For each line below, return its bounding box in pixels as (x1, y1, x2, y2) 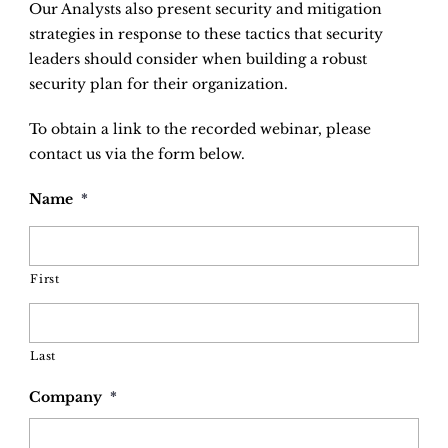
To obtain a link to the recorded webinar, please (29, 119, 372, 138)
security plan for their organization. (29, 74, 289, 93)
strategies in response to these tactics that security (29, 24, 384, 43)
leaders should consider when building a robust (29, 49, 368, 68)
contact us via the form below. (29, 144, 246, 163)
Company (29, 387, 103, 406)
